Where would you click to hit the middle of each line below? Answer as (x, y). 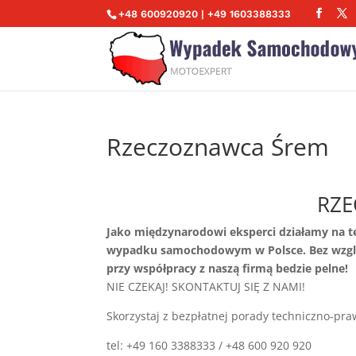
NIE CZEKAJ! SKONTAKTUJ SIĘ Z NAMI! (206, 286)
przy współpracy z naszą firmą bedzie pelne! (228, 268)
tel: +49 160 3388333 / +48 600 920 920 (209, 345)
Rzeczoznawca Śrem (218, 147)
